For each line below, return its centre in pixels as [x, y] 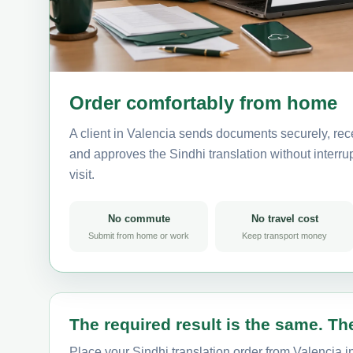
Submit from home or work [139, 235]
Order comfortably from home [203, 102]
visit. [82, 174]
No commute [139, 218]
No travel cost [284, 218]
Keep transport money [284, 235]
